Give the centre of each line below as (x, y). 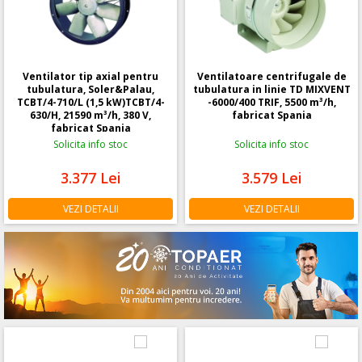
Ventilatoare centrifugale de (271, 77)
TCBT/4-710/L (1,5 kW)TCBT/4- (90, 103)
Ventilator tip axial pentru (90, 77)
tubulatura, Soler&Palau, (90, 90)
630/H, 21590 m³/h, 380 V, (90, 116)
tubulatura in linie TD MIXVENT (271, 90)
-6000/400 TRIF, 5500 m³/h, (271, 103)
